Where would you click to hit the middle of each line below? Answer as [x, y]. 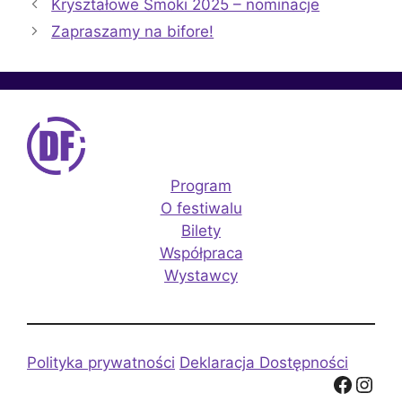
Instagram [362, 383]
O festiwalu [201, 209]
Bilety [201, 231]
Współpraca [201, 253]
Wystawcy [201, 276]
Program [201, 186]
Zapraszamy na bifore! [133, 31]
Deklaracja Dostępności [264, 363]
